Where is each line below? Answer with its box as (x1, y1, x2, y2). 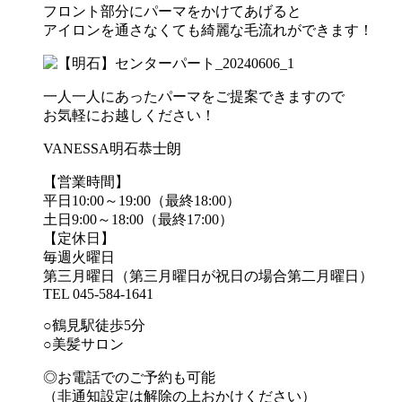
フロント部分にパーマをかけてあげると (43, 3, 301, 19)
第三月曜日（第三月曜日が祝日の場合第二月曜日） (43, 267, 373, 284)
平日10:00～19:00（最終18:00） (43, 192, 240, 208)
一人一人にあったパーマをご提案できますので (43, 88, 345, 104)
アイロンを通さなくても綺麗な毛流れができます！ (43, 22, 373, 38)
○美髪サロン (43, 336, 124, 352)
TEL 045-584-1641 (43, 285, 153, 301)
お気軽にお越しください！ (43, 107, 215, 123)
